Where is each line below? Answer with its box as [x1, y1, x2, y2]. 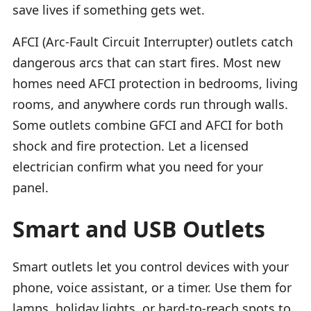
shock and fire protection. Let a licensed [12, 137, 249, 154]
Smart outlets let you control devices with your [12, 258, 289, 275]
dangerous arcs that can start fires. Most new [12, 53, 280, 71]
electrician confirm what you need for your [12, 158, 263, 175]
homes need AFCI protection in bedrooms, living [12, 74, 298, 92]
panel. [12, 178, 49, 196]
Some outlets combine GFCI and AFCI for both [12, 116, 283, 133]
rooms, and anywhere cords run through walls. [12, 95, 288, 112]
